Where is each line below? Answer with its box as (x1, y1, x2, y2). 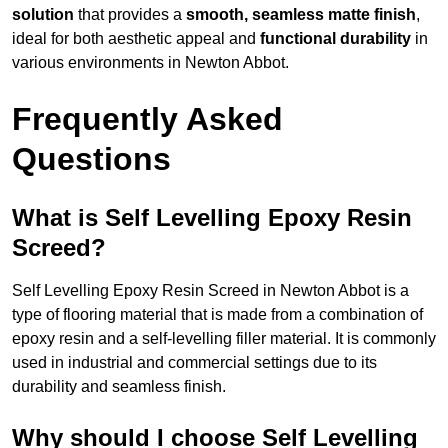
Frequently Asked (12, 101, 283, 138)
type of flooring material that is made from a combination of (12, 306, 423, 324)
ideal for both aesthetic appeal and (12, 30, 260, 48)
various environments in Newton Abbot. (12, 54, 289, 72)
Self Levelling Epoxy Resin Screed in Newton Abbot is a (12, 282, 409, 300)
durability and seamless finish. (12, 378, 226, 396)
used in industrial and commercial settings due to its (12, 354, 377, 372)
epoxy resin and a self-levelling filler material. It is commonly (12, 330, 436, 348)
